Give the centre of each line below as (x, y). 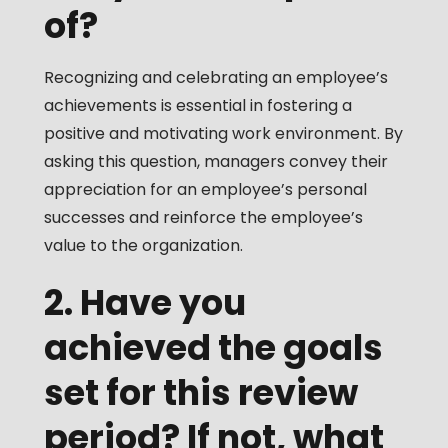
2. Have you (144, 303)
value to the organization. (143, 246)
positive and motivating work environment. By (223, 134)
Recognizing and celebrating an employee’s (215, 78)
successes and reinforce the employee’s (203, 218)
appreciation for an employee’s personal (205, 190)
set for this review (200, 393)
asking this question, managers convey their (215, 162)
